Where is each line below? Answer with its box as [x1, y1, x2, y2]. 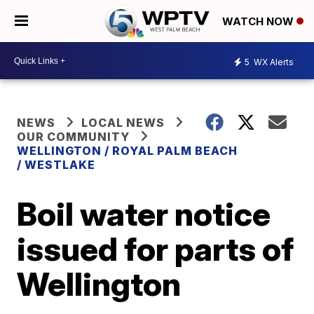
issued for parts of [17, 229, 294, 268]
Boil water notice [17, 194, 271, 233]
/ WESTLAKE [17, 158, 96, 172]
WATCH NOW [222, 15, 296, 29]
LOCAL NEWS [81, 116, 165, 130]
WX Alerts [252, 56, 294, 67]
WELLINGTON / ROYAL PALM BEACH [17, 144, 238, 158]
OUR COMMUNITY [17, 130, 130, 144]
